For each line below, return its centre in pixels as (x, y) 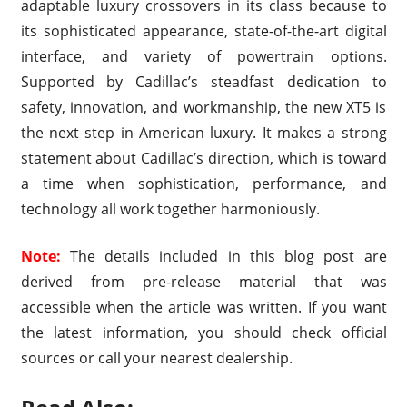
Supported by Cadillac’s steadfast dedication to (203, 81)
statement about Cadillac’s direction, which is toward (203, 158)
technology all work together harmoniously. (170, 208)
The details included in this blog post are (228, 256)
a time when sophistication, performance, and (203, 183)
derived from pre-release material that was (203, 281)
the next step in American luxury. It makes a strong (203, 132)
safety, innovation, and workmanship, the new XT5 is (203, 107)
